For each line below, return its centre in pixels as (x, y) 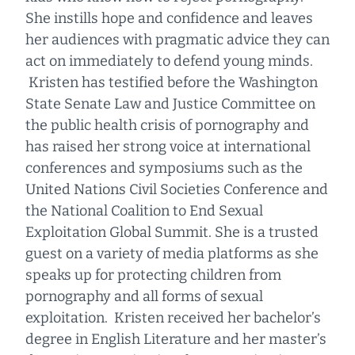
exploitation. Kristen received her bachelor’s (173, 318)
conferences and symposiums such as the (164, 168)
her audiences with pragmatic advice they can (177, 40)
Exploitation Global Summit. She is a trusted (172, 233)
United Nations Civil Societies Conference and (177, 190)
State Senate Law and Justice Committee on (170, 104)
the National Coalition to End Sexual (144, 211)
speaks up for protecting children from (153, 275)
